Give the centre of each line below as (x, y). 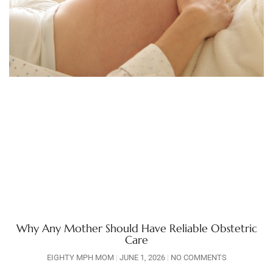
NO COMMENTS (197, 258)
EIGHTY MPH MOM (81, 258)
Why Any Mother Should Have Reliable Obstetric (136, 229)
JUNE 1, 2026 (142, 258)
